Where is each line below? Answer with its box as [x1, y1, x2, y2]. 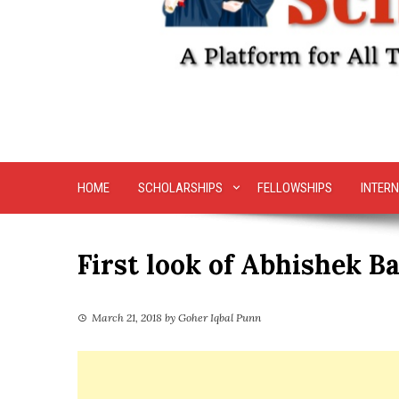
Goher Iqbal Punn [178, 311, 261, 325]
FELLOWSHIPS [256, 180, 332, 197]
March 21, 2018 [92, 311, 162, 325]
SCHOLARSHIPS [138, 180, 223, 197]
